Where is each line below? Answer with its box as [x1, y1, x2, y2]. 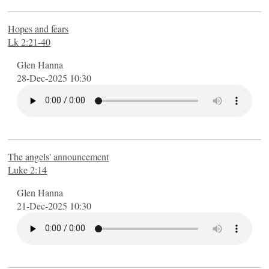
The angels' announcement [8, 150, 109, 163]
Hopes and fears [8, 22, 69, 35]
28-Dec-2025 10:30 [17, 71, 92, 84]
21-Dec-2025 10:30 [17, 199, 92, 212]
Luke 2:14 [8, 163, 47, 176]
